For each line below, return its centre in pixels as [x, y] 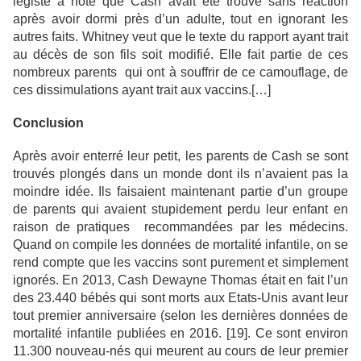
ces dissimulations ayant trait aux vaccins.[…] [142, 90]
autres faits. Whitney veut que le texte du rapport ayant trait [180, 37]
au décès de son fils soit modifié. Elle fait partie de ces [180, 55]
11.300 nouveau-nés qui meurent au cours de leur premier [180, 351]
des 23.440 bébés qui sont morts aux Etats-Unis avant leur [180, 298]
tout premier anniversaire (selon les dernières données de [180, 316]
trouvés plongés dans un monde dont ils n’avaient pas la [180, 174]
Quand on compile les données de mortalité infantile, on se [180, 245]
